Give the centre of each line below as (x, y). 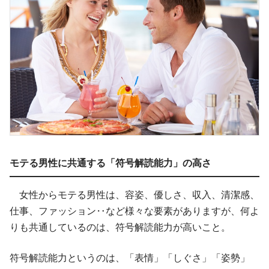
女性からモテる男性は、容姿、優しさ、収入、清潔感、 (134, 195)
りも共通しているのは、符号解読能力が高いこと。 (120, 228)
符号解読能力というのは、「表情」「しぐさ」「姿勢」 (130, 258)
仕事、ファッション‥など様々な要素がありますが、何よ (134, 211)
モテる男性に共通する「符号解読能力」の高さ (110, 163)
